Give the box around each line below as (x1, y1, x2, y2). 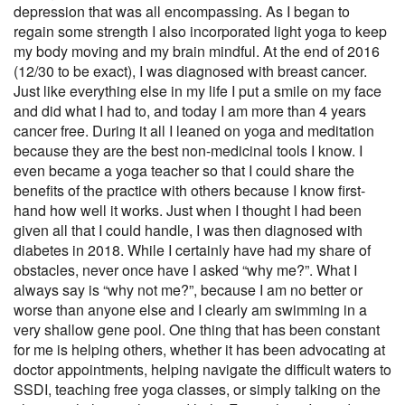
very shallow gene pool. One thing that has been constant (14, 318, 380, 340)
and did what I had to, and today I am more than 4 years (14, 99, 366, 121)
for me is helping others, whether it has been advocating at (14, 338, 385, 360)
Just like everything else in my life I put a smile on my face (14, 80, 381, 101)
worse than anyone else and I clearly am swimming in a (14, 298, 367, 320)
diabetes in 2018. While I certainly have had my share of (14, 239, 371, 260)
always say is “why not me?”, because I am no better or (14, 278, 363, 300)
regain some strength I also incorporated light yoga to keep (14, 20, 387, 42)
